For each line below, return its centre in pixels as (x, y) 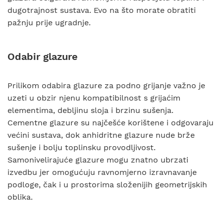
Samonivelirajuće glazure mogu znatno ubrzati (98, 160)
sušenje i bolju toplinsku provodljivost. (82, 147)
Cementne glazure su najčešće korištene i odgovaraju (111, 123)
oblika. (20, 197)
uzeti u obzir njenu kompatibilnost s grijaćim (94, 98)
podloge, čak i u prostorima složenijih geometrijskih (107, 185)
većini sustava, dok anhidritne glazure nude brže (101, 135)
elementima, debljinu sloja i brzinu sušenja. (90, 110)
